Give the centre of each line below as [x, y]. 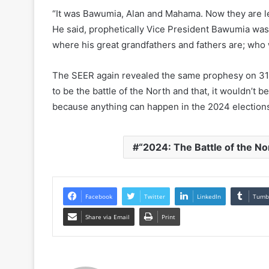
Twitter [155, 196]
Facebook [99, 196]
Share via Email [107, 216]
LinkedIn [209, 196]
